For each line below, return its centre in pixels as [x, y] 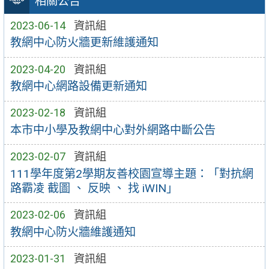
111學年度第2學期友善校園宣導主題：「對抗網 [131, 174]
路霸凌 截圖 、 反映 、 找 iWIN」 [94, 188]
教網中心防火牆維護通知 [73, 232]
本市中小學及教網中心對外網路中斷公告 [113, 130]
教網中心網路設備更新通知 [78, 86]
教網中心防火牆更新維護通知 [84, 43]
